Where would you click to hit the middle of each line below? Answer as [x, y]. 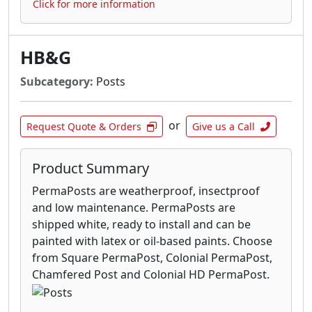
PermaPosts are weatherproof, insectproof [146, 191]
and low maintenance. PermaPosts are [134, 208]
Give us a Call [224, 127]
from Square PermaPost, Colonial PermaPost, [152, 258]
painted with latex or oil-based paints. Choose [152, 241]
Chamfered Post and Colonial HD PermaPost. [151, 275]
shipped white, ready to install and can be [141, 225]
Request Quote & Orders [84, 127]
